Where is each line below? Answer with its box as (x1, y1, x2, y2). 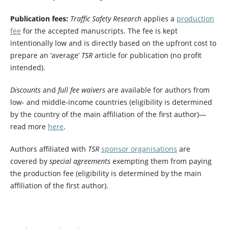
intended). (10, 63, 45, 73)
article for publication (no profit (92, 50, 202, 61)
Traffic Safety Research (70, 14, 141, 24)
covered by (10, 156, 49, 166)
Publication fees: (10, 14, 68, 24)
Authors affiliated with (10, 144, 88, 154)
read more (10, 122, 48, 132)
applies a (141, 14, 177, 24)
